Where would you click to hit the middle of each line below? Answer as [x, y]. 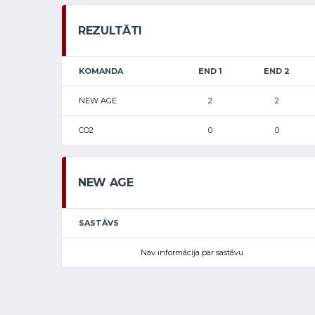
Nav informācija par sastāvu [192, 252]
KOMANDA [101, 71]
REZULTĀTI [110, 30]
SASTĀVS [99, 223]
